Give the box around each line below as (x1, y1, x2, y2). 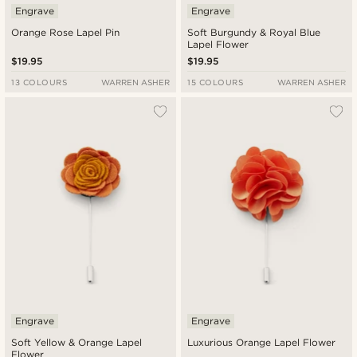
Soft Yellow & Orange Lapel (11, 335, 143, 348)
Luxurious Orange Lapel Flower (187, 335, 336, 348)
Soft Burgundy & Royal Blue (187, 26, 321, 39)
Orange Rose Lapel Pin (11, 26, 120, 39)
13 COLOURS (11, 77, 68, 88)
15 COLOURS (187, 77, 244, 88)
